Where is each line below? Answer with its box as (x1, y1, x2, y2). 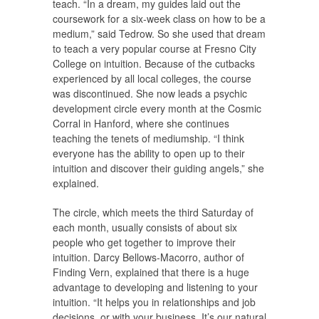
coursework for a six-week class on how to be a (53, 11, 266, 26)
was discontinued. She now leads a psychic (53, 85, 247, 100)
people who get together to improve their (53, 234, 236, 249)
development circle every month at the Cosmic (53, 100, 261, 115)
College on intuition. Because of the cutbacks (53, 56, 255, 70)
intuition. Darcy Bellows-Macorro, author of (53, 249, 244, 264)
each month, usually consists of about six (53, 219, 237, 234)
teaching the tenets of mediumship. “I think (53, 130, 244, 145)
